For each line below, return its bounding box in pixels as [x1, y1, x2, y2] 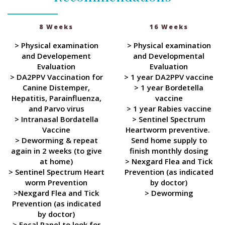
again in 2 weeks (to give [11, 145, 102, 156]
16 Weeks [149, 22, 188, 31]
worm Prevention [25, 177, 87, 187]
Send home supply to [131, 135, 207, 145]
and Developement [22, 50, 91, 61]
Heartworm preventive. [126, 124, 212, 135]
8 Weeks [39, 22, 73, 31]
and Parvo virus [28, 103, 84, 114]
